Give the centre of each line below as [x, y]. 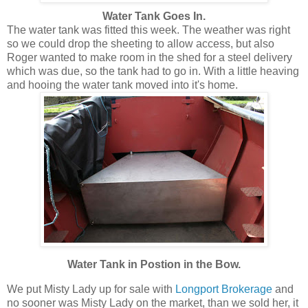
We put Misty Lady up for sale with [91, 289]
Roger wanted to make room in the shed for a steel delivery [150, 58]
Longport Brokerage [224, 289]
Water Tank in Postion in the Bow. [154, 265]
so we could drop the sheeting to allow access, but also [141, 44]
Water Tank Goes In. [154, 16]
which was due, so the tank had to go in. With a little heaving [153, 71]
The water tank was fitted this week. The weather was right [148, 30]
